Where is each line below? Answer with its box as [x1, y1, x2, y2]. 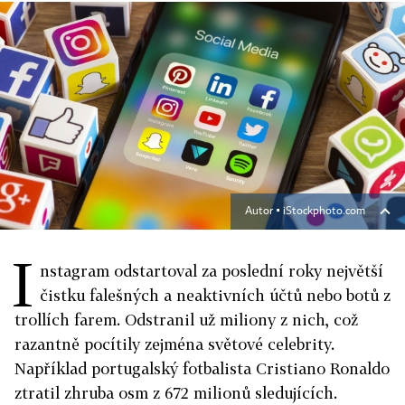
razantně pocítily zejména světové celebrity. [14, 334, 334, 353]
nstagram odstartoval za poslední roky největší [40, 261, 383, 280]
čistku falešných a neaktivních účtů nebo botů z [40, 286, 391, 305]
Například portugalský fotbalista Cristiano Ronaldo [14, 359, 390, 378]
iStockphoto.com [283, 206, 365, 217]
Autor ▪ [245, 206, 283, 217]
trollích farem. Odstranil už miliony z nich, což [14, 310, 358, 329]
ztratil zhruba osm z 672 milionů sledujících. [14, 383, 337, 402]
